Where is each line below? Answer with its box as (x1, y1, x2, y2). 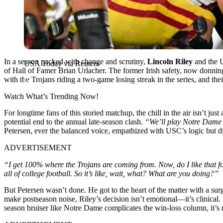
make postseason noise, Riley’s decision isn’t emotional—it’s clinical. (4, 194, 221, 203)
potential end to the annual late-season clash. (4, 117, 145, 126)
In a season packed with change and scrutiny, (4, 57, 147, 66)
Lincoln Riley (147, 57, 193, 66)
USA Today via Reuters (24, 59, 99, 68)
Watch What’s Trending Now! (4, 92, 99, 101)
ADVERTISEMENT (4, 143, 72, 152)
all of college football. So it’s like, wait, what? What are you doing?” (4, 169, 219, 178)
